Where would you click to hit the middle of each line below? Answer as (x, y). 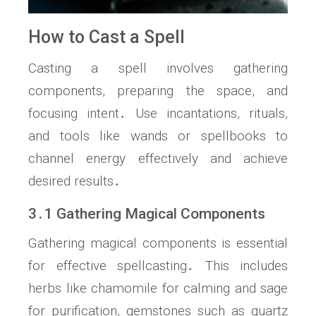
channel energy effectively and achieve (158, 158)
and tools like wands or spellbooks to (158, 135)
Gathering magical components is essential (158, 243)
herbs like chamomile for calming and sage (158, 288)
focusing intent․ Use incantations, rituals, (158, 113)
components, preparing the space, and (158, 90)
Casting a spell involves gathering (158, 68)
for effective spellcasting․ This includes (158, 265)
